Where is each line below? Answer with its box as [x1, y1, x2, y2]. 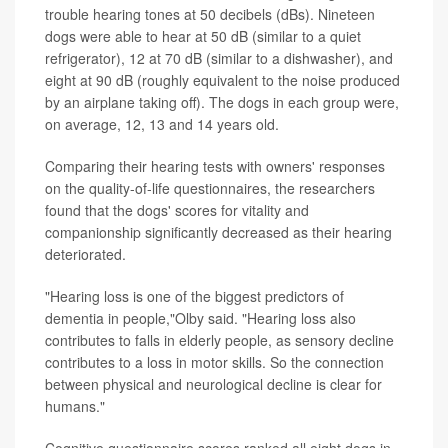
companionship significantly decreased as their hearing [45, 221, 392, 242]
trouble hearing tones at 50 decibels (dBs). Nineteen [45, 3, 375, 24]
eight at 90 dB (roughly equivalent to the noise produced [45, 69, 400, 90]
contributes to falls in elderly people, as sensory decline [45, 329, 394, 350]
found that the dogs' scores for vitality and [45, 199, 309, 220]
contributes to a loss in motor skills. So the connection [45, 351, 384, 372]
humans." [45, 395, 105, 416]
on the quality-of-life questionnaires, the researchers [45, 177, 375, 198]
